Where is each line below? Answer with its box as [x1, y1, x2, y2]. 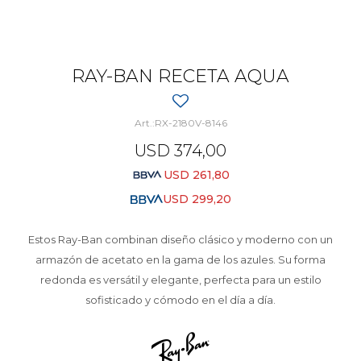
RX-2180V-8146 [154, 117, 227, 129]
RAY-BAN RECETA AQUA [72, 65, 289, 87]
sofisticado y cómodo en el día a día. [85, 293, 276, 306]
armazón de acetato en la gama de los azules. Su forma [35, 253, 326, 266]
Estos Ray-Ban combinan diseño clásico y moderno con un [28, 233, 333, 246]
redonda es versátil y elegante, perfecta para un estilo [39, 273, 322, 286]
